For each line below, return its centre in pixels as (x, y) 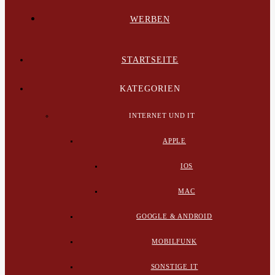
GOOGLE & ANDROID (174, 216)
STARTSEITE (150, 60)
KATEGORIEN (150, 89)
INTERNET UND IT (162, 115)
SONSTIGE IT (174, 266)
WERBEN (150, 19)
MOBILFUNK (174, 241)
